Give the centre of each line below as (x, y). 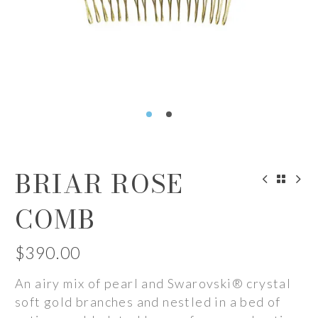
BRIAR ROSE (99, 183)
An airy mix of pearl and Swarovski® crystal (153, 283)
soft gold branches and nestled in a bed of (148, 302)
